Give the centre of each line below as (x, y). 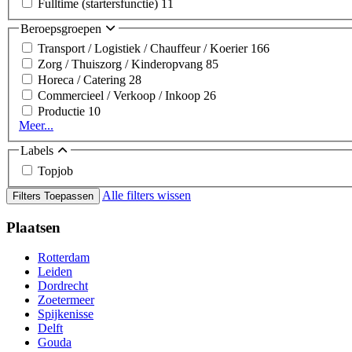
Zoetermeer (66, 300)
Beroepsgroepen (62, 28)
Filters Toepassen (53, 196)
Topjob (55, 171)
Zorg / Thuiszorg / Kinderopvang (122, 64)
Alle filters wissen (147, 195)
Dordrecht (63, 286)
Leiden (55, 272)
